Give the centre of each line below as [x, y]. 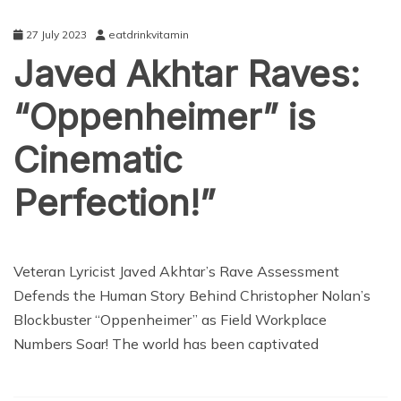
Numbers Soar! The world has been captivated [166, 344]
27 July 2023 [56, 34]
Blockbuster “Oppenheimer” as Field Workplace [170, 320]
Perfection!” [115, 203]
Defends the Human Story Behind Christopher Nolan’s [192, 295]
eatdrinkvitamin [149, 34]
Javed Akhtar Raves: [187, 74]
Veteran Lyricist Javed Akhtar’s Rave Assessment [176, 271]
